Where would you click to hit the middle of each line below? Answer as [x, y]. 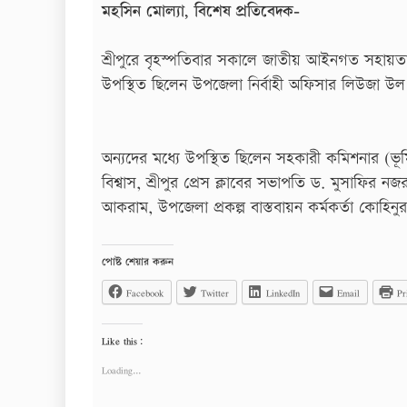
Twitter [215, 293]
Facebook [145, 293]
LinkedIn [283, 293]
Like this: [122, 341]
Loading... [121, 370]
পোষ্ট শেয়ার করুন [138, 262]
